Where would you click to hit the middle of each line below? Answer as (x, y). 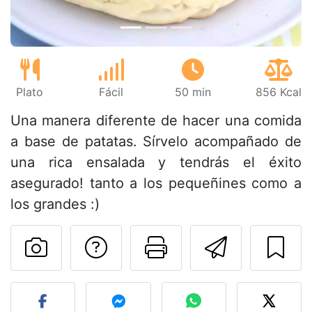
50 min (193, 92)
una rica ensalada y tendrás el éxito (156, 163)
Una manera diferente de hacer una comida (156, 121)
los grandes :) (55, 204)
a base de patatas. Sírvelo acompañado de (156, 142)
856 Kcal (278, 92)
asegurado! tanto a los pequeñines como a (156, 184)
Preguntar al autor (205, 247)
